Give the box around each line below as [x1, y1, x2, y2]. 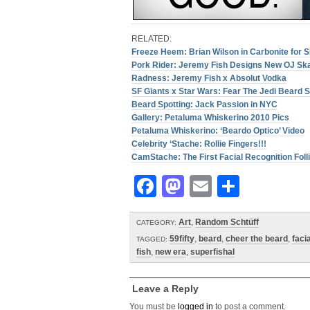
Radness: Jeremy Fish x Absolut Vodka [131, 73, 286, 83]
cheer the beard [226, 234, 288, 244]
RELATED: [131, 34, 172, 44]
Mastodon [184, 174, 291, 199]
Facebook [156, 174, 262, 199]
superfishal [190, 247, 235, 257]
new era [155, 247, 186, 257]
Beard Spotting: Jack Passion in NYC [131, 100, 277, 109]
